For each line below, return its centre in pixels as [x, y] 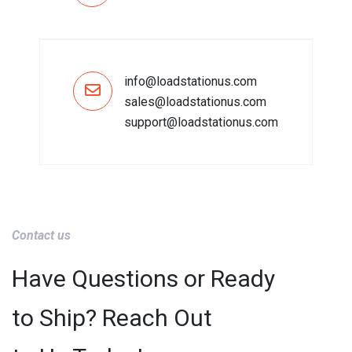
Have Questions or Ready [143, 279]
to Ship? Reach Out [112, 318]
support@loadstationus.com [201, 122]
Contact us [41, 235]
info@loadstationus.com [191, 81]
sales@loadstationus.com [195, 102]
